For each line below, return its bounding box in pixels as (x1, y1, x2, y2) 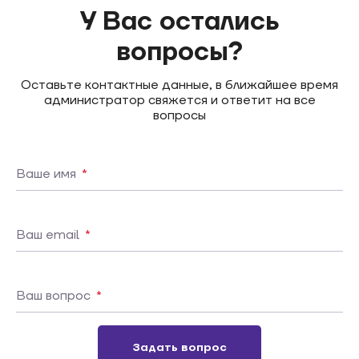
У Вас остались (80, 6, 279, 38)
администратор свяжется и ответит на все (43, 92, 316, 108)
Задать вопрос (132, 341, 227, 355)
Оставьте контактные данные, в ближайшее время (21, 77, 338, 93)
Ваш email (16, 227, 83, 243)
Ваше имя (16, 166, 79, 182)
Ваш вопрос (16, 288, 94, 304)
